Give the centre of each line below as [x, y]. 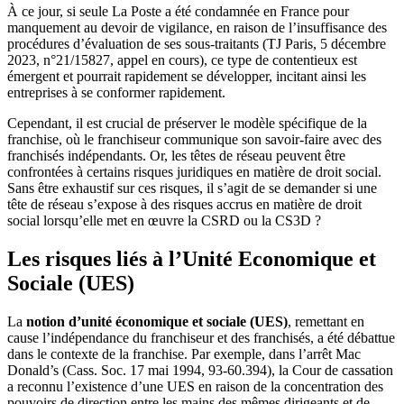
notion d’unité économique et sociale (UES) [157, 321]
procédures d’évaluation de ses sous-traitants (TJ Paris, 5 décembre [197, 43]
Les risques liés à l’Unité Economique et [192, 258]
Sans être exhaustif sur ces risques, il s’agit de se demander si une [192, 188]
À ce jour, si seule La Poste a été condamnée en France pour [178, 11]
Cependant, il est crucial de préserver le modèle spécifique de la [187, 123]
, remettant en [326, 321]
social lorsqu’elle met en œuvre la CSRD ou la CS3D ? [164, 220]
